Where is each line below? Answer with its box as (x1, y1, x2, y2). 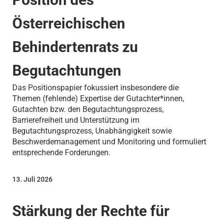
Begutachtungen (12, 62, 121, 80)
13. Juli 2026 (12, 175, 53, 184)
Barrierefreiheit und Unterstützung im (12, 115, 139, 125)
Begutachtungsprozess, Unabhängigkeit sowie (12, 126, 172, 136)
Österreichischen (12, 15, 125, 32)
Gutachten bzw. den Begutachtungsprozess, (12, 105, 164, 114)
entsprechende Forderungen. (12, 148, 110, 158)
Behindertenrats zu (12, 38, 138, 56)
